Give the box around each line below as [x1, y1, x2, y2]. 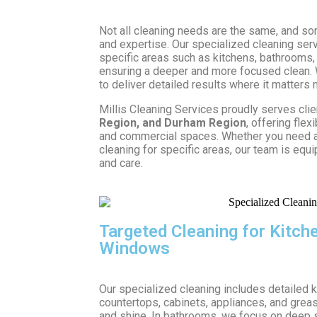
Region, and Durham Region [99, 115, 246, 129]
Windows [99, 238, 170, 258]
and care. [99, 156, 143, 170]
